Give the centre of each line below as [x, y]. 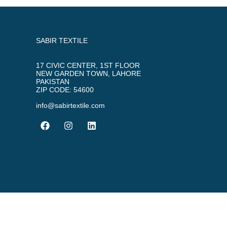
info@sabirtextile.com [70, 105]
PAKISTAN [53, 82]
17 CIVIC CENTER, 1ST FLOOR [88, 66]
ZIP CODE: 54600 [65, 90]
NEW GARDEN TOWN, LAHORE [88, 74]
